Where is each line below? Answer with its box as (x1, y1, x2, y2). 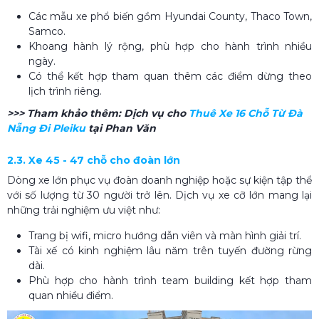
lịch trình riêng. (28, 84, 102, 98)
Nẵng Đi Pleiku (7, 121, 85, 135)
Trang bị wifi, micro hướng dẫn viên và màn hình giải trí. (28, 229, 301, 242)
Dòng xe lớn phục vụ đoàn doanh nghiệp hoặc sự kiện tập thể (7, 173, 312, 187)
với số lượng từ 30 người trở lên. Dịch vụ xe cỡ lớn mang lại (7, 188, 312, 202)
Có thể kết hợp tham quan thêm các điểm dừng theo (28, 69, 312, 83)
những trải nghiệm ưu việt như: (7, 203, 160, 216)
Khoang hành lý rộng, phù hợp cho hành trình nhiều (28, 39, 312, 53)
